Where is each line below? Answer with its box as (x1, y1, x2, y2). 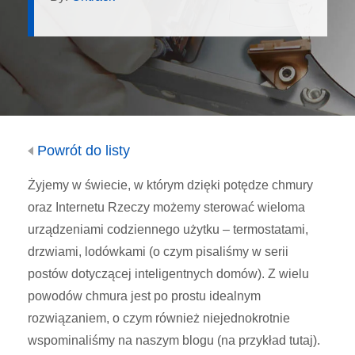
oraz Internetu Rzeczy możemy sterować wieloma (28, 200, 305, 214)
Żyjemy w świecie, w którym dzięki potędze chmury (28, 178, 313, 192)
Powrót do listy (33, 143, 130, 158)
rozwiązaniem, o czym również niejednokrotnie (28, 311, 290, 325)
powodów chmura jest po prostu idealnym (28, 289, 261, 303)
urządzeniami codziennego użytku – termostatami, (28, 223, 308, 236)
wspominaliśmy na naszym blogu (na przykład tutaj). (28, 334, 320, 347)
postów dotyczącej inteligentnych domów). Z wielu (28, 267, 309, 281)
